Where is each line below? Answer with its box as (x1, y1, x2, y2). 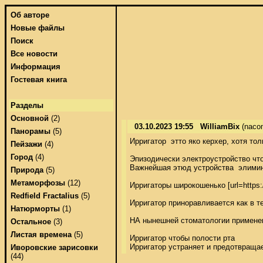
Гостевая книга (11, 75, 67, 84)
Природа (11, 166, 43, 174)
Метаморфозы (11, 178, 65, 187)
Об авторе (11, 11, 49, 19)
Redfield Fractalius (11, 191, 79, 200)
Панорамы (11, 127, 50, 136)
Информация (11, 62, 60, 71)
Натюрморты (11, 204, 60, 213)
